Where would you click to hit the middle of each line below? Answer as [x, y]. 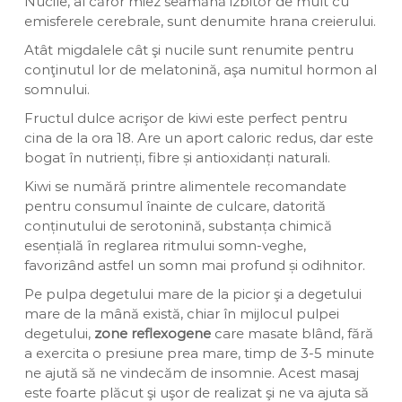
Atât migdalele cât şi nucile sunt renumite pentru [188, 49]
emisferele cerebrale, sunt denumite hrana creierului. [200, 21]
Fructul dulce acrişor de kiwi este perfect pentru [185, 118]
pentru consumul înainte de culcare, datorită [175, 205]
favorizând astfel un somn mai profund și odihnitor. [194, 265]
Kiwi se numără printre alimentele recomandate [185, 186]
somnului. [57, 89]
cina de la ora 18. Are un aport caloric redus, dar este [198, 137]
